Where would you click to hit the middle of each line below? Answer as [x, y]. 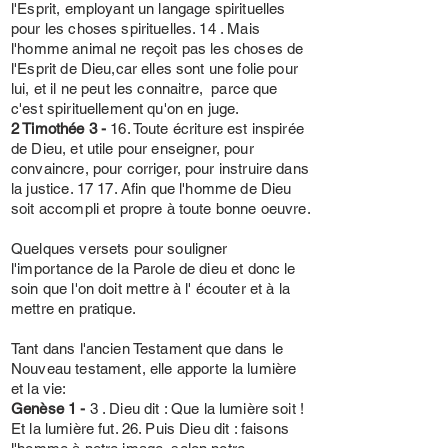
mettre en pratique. [73, 308]
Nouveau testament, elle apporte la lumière [154, 368]
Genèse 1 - [50, 408]
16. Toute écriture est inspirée [205, 128]
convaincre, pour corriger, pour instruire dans [160, 168]
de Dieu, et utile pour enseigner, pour [132, 148]
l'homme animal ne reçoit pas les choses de [157, 48]
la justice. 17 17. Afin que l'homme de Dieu [151, 188]
